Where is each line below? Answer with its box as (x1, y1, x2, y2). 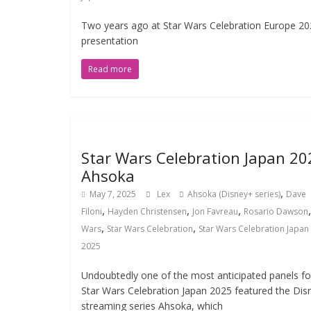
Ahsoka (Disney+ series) (187, 188, 280, 200)
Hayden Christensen (108, 205, 187, 217)
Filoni (81, 205, 102, 217)
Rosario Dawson (244, 205, 308, 217)
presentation (81, 34, 138, 47)
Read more (88, 63, 132, 75)
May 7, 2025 (90, 188, 136, 200)
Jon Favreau (192, 205, 238, 217)
